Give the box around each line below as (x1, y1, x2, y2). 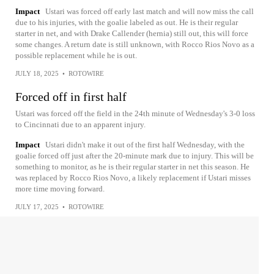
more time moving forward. (15, 184, 105, 194)
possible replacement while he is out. (15, 51, 137, 61)
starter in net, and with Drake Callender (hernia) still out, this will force (15, 29, 248, 39)
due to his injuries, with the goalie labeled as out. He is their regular (15, 18, 238, 28)
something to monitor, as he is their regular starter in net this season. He (15, 162, 250, 172)
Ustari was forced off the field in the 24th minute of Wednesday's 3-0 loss (15, 109, 255, 119)
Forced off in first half (15, 90, 127, 104)
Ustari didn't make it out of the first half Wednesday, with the (45, 140, 245, 150)
